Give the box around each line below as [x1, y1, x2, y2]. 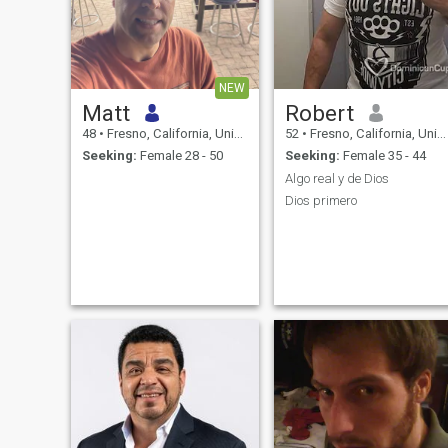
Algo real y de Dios [284, 170, 389, 186]
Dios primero [284, 193, 357, 209]
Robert [284, 99, 354, 126]
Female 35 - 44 [339, 148, 426, 164]
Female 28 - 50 [136, 148, 223, 164]
